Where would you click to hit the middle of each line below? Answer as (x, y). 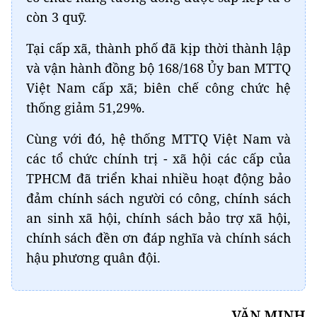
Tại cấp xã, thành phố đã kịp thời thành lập (158, 48)
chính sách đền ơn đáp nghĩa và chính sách (158, 238)
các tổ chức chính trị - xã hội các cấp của (158, 159)
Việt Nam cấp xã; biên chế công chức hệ (158, 88)
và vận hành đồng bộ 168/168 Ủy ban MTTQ (158, 68)
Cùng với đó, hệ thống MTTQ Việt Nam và (158, 139)
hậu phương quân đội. (93, 258)
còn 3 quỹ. (57, 17)
